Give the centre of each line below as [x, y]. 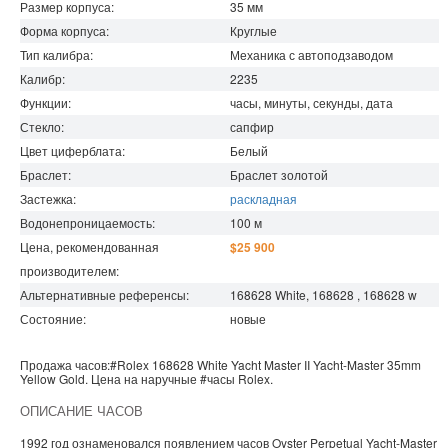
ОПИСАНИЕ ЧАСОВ [81, 411]
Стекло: [42, 127]
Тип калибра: [56, 55]
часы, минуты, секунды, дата [311, 103]
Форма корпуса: [64, 31]
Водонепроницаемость [86, 223]
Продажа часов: [65, 365]
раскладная [263, 199]
